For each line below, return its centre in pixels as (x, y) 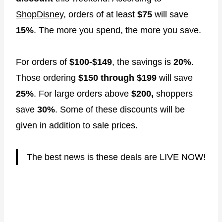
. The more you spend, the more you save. (117, 30)
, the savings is (143, 62)
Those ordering (47, 78)
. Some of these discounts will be (120, 109)
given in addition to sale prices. (77, 125)
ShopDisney (40, 14)
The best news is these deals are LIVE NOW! (116, 157)
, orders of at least (100, 14)
